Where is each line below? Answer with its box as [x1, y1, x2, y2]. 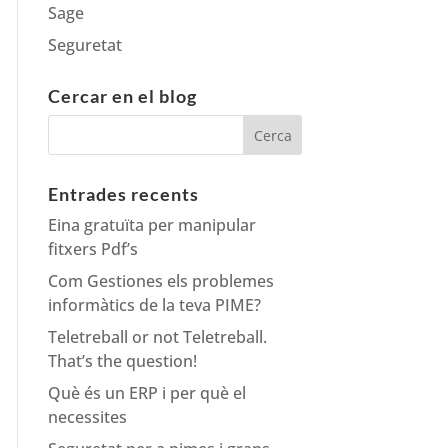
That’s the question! [48, 350, 198, 373]
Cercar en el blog [48, 85, 198, 108]
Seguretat [48, 34, 123, 57]
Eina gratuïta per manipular [48, 214, 257, 237]
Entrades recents [48, 183, 200, 206]
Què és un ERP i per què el [48, 382, 247, 405]
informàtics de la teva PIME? [48, 294, 262, 317]
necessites [48, 406, 128, 429]
